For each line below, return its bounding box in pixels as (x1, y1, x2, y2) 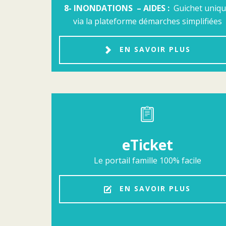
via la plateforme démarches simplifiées (73, 16, 222, 27)
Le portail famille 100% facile (93, 154, 201, 166)
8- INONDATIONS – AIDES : (64, 3, 174, 14)
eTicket (122, 135, 173, 154)
